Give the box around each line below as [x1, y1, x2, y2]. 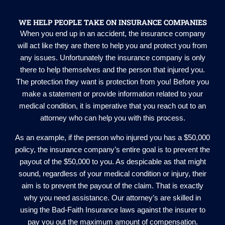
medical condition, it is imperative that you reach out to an [19, 102, 206, 110]
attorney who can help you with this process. [40, 114, 185, 123]
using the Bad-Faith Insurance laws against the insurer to [20, 205, 205, 214]
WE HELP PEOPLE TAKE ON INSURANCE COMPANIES [18, 18, 207, 28]
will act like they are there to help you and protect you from [18, 42, 207, 50]
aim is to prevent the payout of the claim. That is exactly [22, 181, 203, 190]
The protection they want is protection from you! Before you [16, 78, 209, 86]
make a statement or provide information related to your [22, 90, 203, 98]
